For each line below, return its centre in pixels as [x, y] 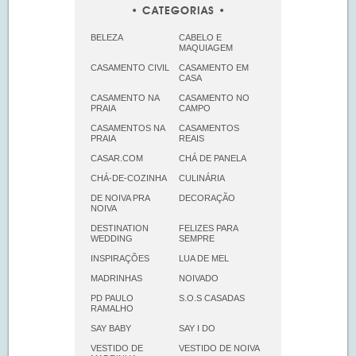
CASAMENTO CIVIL [130, 67]
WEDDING [112, 238]
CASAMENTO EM [213, 67]
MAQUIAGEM [205, 47]
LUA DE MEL [203, 258]
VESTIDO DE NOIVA [219, 348]
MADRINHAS [116, 278]
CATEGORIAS [178, 12]
